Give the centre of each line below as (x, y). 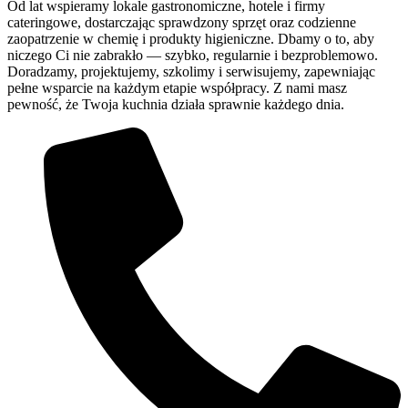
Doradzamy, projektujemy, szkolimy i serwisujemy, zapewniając (191, 72)
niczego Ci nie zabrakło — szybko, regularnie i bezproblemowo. (193, 56)
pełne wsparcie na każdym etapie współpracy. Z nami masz (177, 88)
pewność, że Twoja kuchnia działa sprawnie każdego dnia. (176, 105)
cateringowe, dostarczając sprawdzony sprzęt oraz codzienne (182, 23)
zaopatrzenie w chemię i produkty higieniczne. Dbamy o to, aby (191, 39)
